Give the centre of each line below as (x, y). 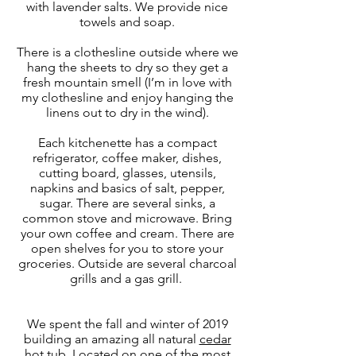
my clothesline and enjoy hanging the (127, 97)
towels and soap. (127, 21)
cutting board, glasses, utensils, (127, 172)
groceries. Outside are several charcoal (127, 263)
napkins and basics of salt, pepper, (127, 188)
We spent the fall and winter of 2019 (127, 323)
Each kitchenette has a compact (127, 142)
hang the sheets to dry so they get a (127, 67)
